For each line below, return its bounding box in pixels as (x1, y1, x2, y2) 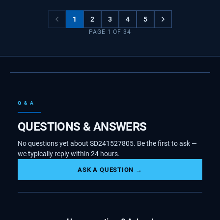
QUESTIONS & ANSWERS (18, 120, 147, 134)
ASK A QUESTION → (78, 166, 142, 173)
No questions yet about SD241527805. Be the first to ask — (18, 139, 197, 147)
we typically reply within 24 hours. (18, 150, 120, 158)
